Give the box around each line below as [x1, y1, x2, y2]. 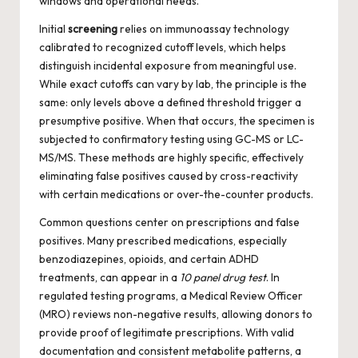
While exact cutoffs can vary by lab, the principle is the [39, 77, 307, 92]
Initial [39, 22, 68, 37]
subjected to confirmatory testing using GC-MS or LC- [39, 132, 304, 147]
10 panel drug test [180, 270, 266, 285]
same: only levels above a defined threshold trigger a [39, 95, 301, 110]
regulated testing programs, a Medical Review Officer [39, 288, 303, 304]
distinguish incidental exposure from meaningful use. [39, 58, 296, 74]
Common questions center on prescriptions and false [39, 215, 300, 230]
